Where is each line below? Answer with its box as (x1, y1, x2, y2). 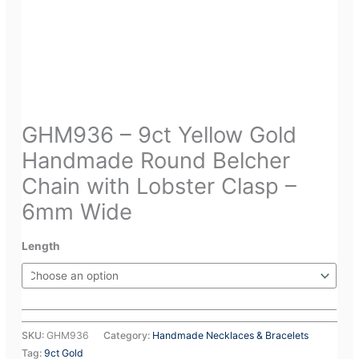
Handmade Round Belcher (22, 147, 291, 175)
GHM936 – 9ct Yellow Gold (22, 121, 297, 149)
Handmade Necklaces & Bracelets (152, 329, 309, 341)
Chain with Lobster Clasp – (22, 172, 297, 200)
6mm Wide (22, 198, 133, 226)
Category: (103, 329, 153, 341)
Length (22, 240, 61, 253)
